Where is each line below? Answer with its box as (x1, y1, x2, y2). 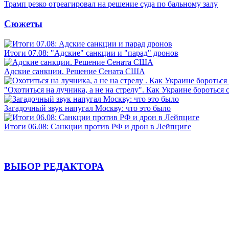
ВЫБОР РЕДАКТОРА (4, 161, 104, 172)
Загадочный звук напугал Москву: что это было (4, 103, 171, 112)
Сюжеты (4, 18, 42, 29)
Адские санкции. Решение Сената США (4, 66, 145, 76)
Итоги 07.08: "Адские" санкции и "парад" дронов (4, 48, 178, 57)
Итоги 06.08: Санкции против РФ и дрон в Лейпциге (4, 122, 191, 131)
